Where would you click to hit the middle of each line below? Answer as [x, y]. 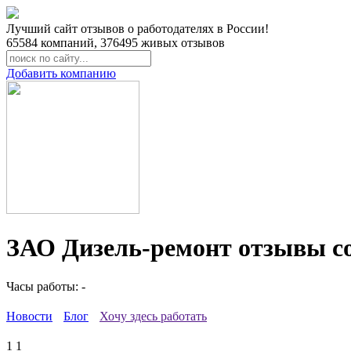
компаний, [69, 43]
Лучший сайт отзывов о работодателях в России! [138, 29]
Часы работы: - [46, 286]
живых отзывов [181, 43]
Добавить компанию [61, 73]
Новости [29, 316]
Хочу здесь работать [153, 316]
